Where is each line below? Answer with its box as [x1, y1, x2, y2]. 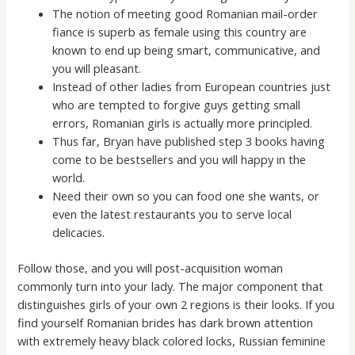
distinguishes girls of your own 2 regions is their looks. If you [17, 296, 335, 313]
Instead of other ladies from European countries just [52, 78, 331, 95]
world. [52, 170, 86, 186]
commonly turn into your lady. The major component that [17, 278, 324, 295]
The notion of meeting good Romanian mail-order [52, 6, 319, 22]
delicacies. [52, 224, 105, 241]
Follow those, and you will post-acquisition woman [17, 260, 284, 277]
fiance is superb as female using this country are [52, 24, 307, 40]
